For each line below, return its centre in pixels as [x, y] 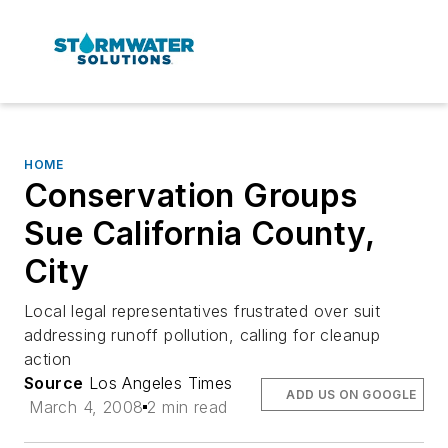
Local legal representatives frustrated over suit [202, 310]
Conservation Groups [191, 195]
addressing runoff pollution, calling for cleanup [202, 334]
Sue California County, [199, 233]
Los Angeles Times [158, 382]
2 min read [187, 406]
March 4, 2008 [86, 406]
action [48, 358]
